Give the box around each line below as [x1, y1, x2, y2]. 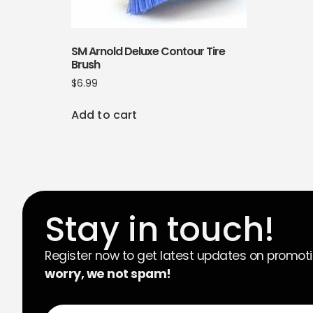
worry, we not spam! [45, 265, 171, 283]
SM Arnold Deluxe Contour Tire [71, 43, 225, 60]
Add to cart [71, 107, 138, 124]
